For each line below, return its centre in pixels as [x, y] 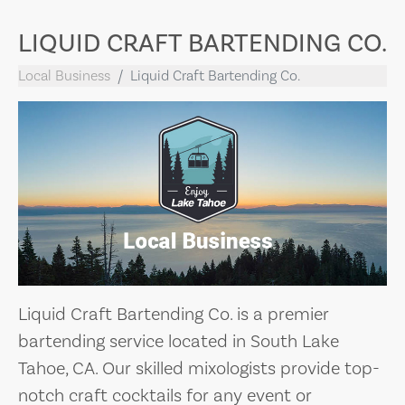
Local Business [64, 75]
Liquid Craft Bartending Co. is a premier [174, 314]
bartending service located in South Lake [179, 341]
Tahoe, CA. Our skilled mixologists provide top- [199, 368]
